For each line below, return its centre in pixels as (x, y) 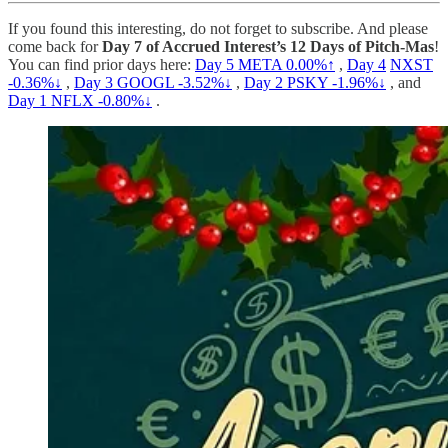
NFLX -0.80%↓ (101, 100)
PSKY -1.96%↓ (336, 82)
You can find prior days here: (101, 64)
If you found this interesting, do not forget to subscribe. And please (218, 28)
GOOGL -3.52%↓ (174, 82)
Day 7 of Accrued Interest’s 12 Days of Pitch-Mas (268, 46)
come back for (55, 46)
